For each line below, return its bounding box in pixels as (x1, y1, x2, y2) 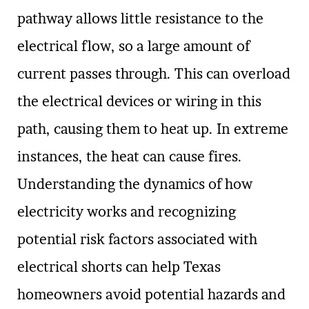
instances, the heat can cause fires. (17, 148, 242, 166)
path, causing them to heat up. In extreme (17, 121, 288, 138)
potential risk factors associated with (17, 231, 257, 248)
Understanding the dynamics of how (17, 176, 252, 193)
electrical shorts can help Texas (17, 259, 221, 276)
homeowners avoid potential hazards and (17, 286, 286, 303)
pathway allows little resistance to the (17, 10, 263, 28)
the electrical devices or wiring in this (17, 93, 261, 110)
